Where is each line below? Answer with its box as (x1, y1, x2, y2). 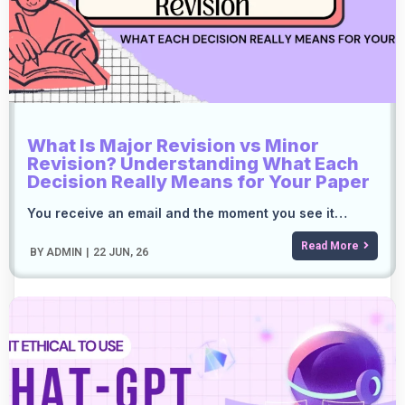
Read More (301, 240, 359, 253)
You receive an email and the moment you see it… (27, 205, 347, 221)
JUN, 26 (108, 246, 148, 259)
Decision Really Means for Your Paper (27, 171, 370, 193)
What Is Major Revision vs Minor (27, 135, 319, 157)
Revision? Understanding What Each (27, 153, 359, 175)
